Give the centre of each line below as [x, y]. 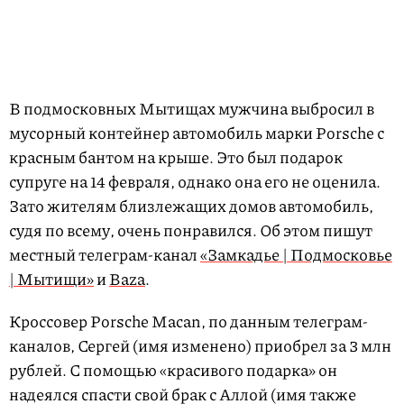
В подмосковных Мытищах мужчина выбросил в [192, 109]
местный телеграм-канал [105, 255]
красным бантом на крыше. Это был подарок [176, 157]
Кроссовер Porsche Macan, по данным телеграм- [188, 321]
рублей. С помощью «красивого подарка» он [173, 370]
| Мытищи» [51, 279]
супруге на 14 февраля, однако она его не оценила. [195, 182]
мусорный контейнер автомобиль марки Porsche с [197, 133]
